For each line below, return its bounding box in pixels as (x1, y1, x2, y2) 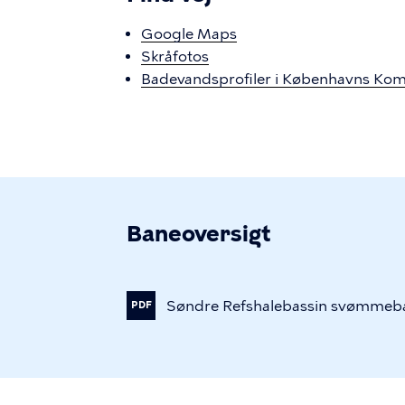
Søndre (166, 297, 219, 315)
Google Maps (141, 25, 237, 42)
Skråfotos (141, 48, 209, 65)
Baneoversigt (127, 221, 270, 247)
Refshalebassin (222, 297, 327, 315)
